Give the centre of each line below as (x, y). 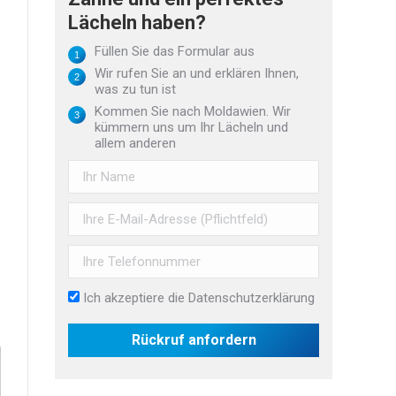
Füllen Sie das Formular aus (175, 51)
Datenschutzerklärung (251, 298)
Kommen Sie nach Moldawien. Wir (193, 111)
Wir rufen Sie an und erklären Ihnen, (197, 73)
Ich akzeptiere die (136, 298)
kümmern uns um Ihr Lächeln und (191, 127)
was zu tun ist (135, 89)
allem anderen (135, 143)
